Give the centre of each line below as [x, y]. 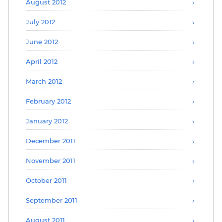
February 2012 [48, 101]
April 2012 [42, 61]
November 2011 [51, 160]
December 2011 [51, 140]
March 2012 [44, 81]
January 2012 [47, 121]
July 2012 [40, 22]
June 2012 [42, 41]
